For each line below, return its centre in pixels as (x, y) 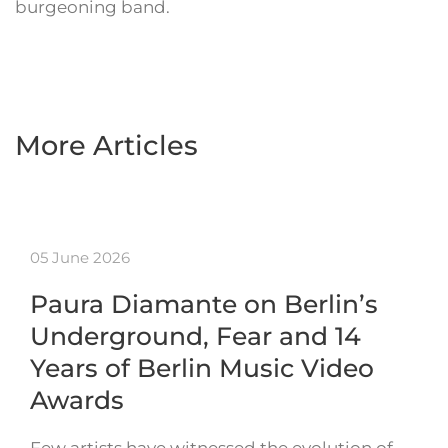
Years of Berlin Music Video (202, 368)
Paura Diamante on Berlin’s (204, 304)
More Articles (106, 146)
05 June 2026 (80, 258)
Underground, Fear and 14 (195, 336)
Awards (77, 400)
